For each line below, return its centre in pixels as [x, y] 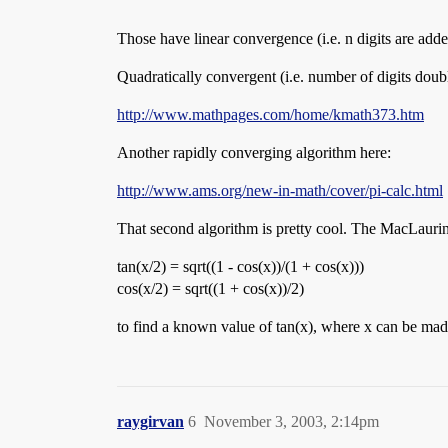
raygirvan [150, 421]
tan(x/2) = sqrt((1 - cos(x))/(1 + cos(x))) [240, 266]
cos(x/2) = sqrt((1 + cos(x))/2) [210, 288]
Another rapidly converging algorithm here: [254, 152]
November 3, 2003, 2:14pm [291, 421]
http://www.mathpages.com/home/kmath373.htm [270, 114]
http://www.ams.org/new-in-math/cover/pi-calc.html [280, 190]
